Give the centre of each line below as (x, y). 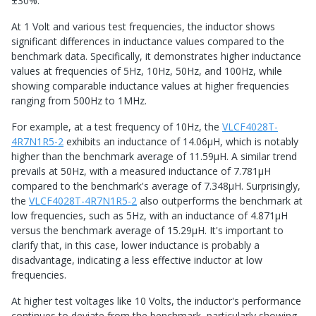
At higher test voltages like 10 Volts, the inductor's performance (156, 301)
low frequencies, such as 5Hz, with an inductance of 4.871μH (150, 216)
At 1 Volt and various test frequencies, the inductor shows (143, 27)
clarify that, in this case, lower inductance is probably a (135, 245)
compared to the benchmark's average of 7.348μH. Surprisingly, (156, 186)
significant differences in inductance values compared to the (148, 42)
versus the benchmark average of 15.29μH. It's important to (147, 231)
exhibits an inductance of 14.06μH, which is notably (181, 142)
